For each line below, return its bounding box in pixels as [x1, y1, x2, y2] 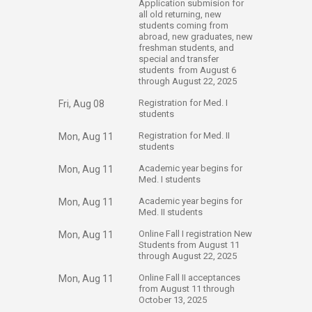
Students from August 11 [139, 240, 240, 250]
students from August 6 [139, 65, 236, 75]
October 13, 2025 [139, 295, 207, 305]
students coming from [139, 20, 228, 31]
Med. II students [139, 207, 205, 217]
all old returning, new [139, 9, 221, 19]
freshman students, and [139, 42, 234, 53]
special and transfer [139, 54, 219, 64]
